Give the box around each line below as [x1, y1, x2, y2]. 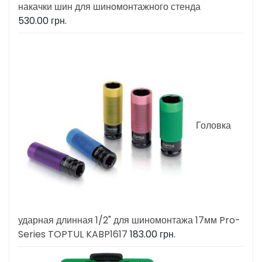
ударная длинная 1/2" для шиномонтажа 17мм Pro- [18, 213, 240, 227]
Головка [196, 118, 231, 132]
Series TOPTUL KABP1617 [18, 227, 127, 242]
